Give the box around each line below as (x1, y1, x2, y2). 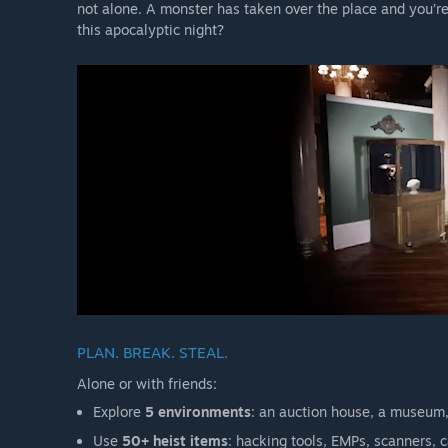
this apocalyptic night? (77, 21, 224, 39)
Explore (93, 403, 145, 421)
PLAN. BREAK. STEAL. (77, 343, 228, 363)
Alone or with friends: (77, 375, 221, 393)
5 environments (145, 403, 251, 421)
